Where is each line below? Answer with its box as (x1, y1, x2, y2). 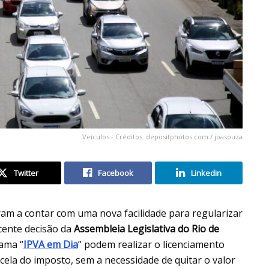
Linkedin (191, 167, 222, 178)
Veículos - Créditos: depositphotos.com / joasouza (82, 131, 243, 141)
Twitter (13, 167, 38, 178)
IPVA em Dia (23, 237, 78, 251)
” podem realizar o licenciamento (78, 237, 225, 251)
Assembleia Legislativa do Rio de (74, 222, 219, 235)
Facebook (98, 167, 133, 178)
